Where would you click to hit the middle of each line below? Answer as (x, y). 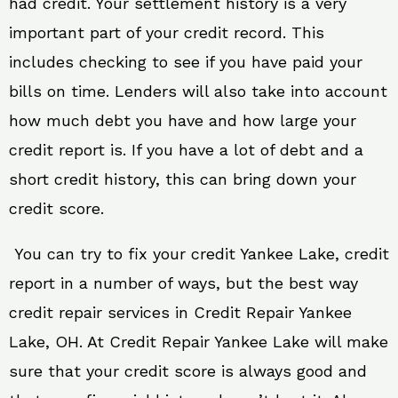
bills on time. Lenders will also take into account (198, 91)
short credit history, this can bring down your (183, 179)
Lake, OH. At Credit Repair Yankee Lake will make (199, 341)
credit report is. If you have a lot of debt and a (186, 149)
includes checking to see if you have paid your (186, 61)
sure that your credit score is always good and (188, 370)
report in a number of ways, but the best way (183, 283)
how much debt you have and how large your (183, 120)
